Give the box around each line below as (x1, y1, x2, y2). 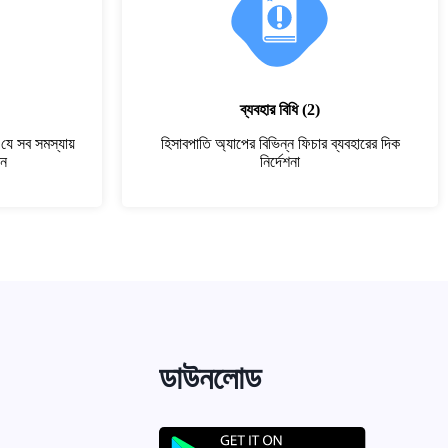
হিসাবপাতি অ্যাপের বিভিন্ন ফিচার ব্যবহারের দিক (160, 135, 400, 152)
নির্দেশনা (260, 153, 300, 170)
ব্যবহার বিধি (240, 101, 298, 118)
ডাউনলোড (159, 360, 262, 396)
